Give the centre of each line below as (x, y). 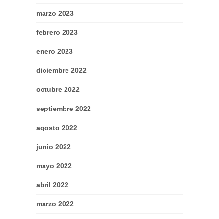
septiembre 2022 (64, 109)
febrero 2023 (57, 33)
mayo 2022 (54, 166)
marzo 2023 (55, 13)
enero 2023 (55, 52)
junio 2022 (54, 147)
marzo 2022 (55, 204)
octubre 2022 (58, 90)
